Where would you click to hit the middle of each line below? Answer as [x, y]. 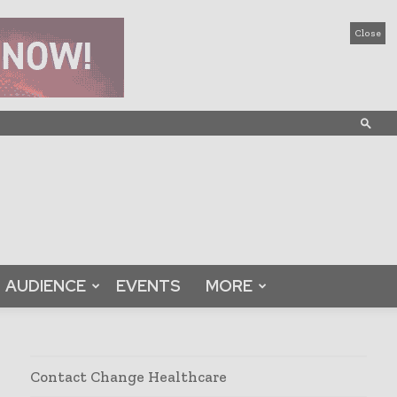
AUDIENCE [46, 286]
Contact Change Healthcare [128, 377]
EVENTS [148, 286]
